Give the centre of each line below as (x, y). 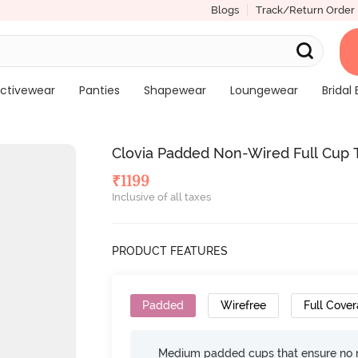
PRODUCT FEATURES (170, 251)
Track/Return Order (305, 10)
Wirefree (244, 305)
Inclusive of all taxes (162, 197)
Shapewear (175, 90)
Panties (99, 90)
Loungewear (264, 90)
